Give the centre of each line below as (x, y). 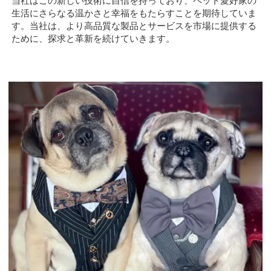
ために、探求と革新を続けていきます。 (93, 39)
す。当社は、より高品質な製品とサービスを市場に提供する (134, 26)
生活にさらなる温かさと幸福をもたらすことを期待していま (134, 13)
